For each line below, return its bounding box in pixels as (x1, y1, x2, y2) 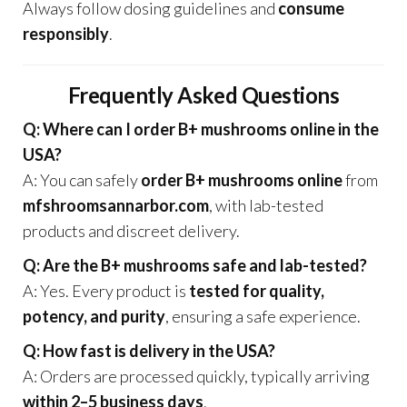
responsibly (23, 24, 109, 44)
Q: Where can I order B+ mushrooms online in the (23, 119, 379, 139)
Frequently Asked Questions (67, 82, 340, 108)
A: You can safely (23, 170, 141, 190)
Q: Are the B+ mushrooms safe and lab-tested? (23, 255, 367, 275)
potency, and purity (23, 306, 165, 326)
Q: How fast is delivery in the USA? (23, 341, 275, 361)
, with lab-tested (209, 195, 323, 215)
